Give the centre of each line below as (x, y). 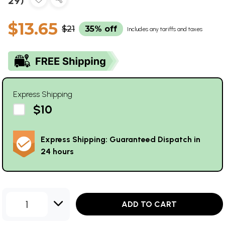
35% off (101, 29)
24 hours (57, 151)
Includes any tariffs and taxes (165, 29)
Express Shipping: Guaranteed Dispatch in (121, 139)
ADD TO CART (149, 204)
